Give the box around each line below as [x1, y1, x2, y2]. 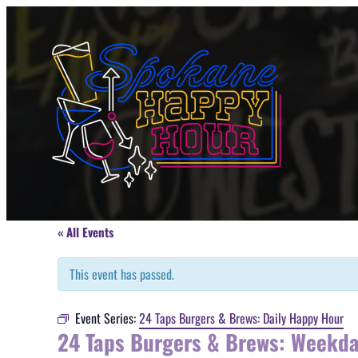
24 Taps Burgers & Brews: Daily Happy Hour [139, 308, 344, 328]
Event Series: [75, 308, 139, 328]
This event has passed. [70, 265, 174, 284]
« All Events [58, 223, 113, 241]
